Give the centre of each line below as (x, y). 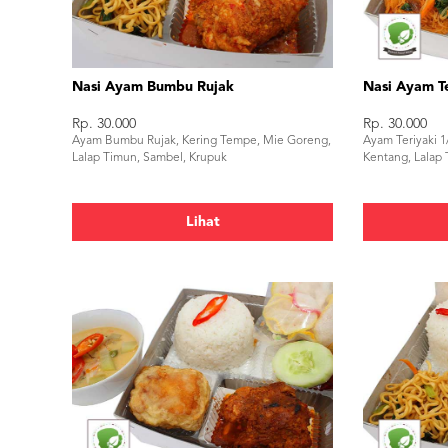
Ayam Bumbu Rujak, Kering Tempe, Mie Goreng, (201, 141)
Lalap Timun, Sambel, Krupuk (149, 158)
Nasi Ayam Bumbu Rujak (153, 87)
